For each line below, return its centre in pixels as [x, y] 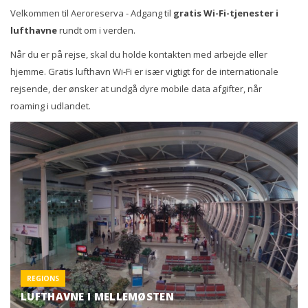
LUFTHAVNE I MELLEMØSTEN [97, 296]
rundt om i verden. [97, 30]
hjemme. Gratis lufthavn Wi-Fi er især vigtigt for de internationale [144, 71]
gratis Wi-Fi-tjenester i [226, 13]
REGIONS [43, 278]
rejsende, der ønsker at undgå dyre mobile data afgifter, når [136, 88]
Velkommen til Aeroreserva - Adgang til [92, 13]
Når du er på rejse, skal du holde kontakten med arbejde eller [139, 54]
